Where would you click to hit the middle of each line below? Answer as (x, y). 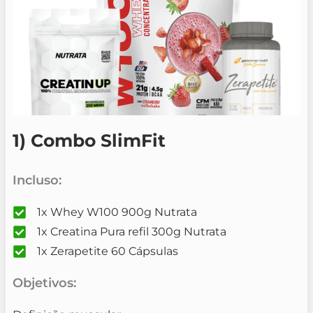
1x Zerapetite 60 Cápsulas (108, 252)
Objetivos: (45, 283)
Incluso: (37, 181)
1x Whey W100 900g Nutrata (117, 212)
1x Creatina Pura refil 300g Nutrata (132, 232)
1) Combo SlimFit (89, 141)
